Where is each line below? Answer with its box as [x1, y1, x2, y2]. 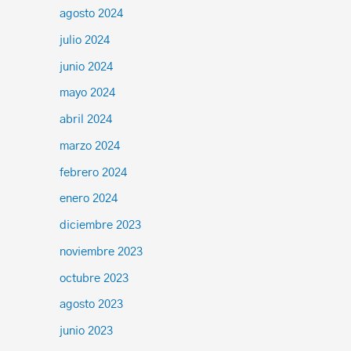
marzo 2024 [60, 139, 120, 152]
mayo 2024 [60, 87, 115, 100]
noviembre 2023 [60, 245, 143, 258]
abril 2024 [60, 114, 112, 125]
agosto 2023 [60, 299, 123, 311]
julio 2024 [60, 34, 110, 46]
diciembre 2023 [60, 219, 141, 231]
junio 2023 [60, 325, 113, 337]
